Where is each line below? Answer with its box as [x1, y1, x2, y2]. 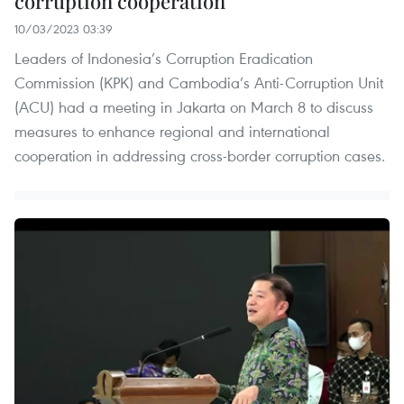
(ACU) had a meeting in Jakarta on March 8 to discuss [14, 96, 373, 117]
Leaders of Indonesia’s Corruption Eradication [14, 47, 313, 69]
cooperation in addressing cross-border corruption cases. [14, 144, 385, 166]
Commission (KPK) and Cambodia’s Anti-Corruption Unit [14, 71, 383, 93]
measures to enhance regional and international [14, 120, 330, 142]
